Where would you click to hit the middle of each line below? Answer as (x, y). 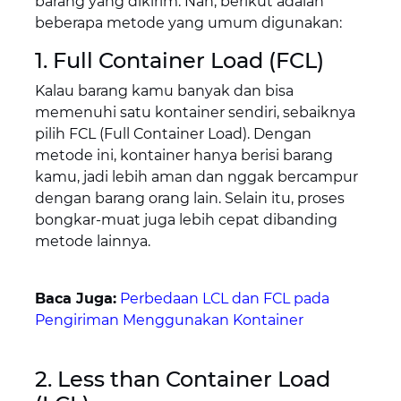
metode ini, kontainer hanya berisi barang (183, 156)
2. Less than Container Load (182, 380)
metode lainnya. (92, 242)
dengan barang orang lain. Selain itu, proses (189, 199)
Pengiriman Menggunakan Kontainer (169, 320)
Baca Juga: (75, 299)
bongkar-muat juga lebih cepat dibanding (186, 220)
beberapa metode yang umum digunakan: (188, 23)
